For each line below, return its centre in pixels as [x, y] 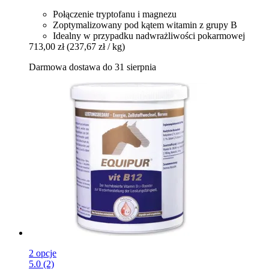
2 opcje [43, 253]
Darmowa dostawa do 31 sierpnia [92, 67]
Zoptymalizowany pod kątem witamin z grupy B [145, 25]
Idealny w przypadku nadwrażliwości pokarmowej [149, 35]
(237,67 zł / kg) [96, 46]
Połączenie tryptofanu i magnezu [115, 14]
